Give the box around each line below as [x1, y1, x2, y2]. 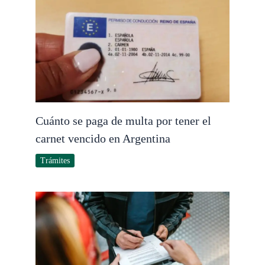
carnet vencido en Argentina [35, 132, 170, 146]
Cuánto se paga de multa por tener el [35, 114, 211, 128]
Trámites [40, 156, 70, 166]
